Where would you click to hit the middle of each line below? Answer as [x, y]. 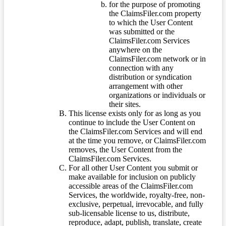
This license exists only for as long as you [135, 113]
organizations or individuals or [157, 95]
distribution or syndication [150, 77]
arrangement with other [146, 86]
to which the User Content [151, 22]
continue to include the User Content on [132, 122]
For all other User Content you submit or [133, 167]
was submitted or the [142, 31]
